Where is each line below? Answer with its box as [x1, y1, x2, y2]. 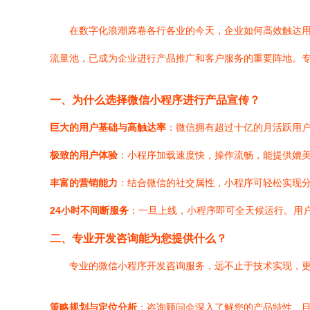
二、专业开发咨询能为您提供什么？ [50, 232, 227, 244]
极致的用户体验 [50, 149, 118, 161]
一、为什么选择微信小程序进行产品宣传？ [50, 93, 260, 106]
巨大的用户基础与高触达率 [50, 122, 166, 133]
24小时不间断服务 [50, 205, 129, 216]
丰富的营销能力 [50, 177, 118, 188]
